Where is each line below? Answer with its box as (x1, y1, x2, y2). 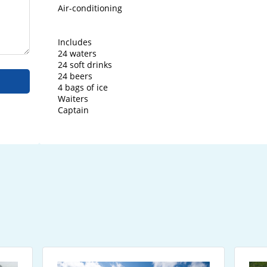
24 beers (58, 70, 93, 82)
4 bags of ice (58, 82, 108, 94)
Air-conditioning (58, 2, 123, 14)
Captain (58, 104, 89, 116)
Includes (58, 36, 92, 48)
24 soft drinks (58, 59, 113, 71)
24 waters (58, 48, 97, 60)
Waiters (58, 93, 89, 105)
